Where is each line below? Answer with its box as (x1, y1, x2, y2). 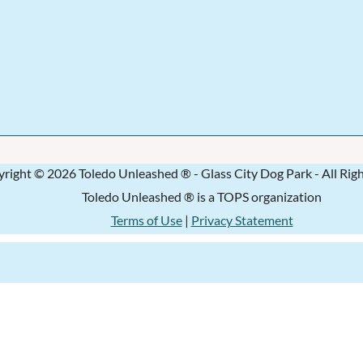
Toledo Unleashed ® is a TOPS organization (82, 188, 322, 204)
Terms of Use (110, 211, 182, 228)
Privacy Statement (190, 211, 293, 228)
